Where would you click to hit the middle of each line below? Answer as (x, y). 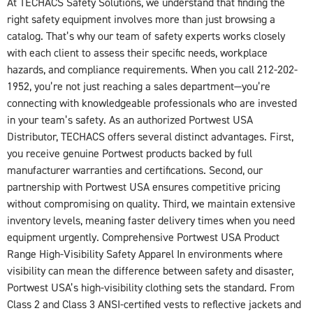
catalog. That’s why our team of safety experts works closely (146, 36)
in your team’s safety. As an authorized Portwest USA (130, 120)
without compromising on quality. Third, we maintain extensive (151, 204)
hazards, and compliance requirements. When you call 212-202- (152, 70)
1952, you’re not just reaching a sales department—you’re (139, 86)
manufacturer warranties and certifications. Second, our (135, 170)
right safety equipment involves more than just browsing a (141, 19)
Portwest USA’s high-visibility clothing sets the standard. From (151, 287)
